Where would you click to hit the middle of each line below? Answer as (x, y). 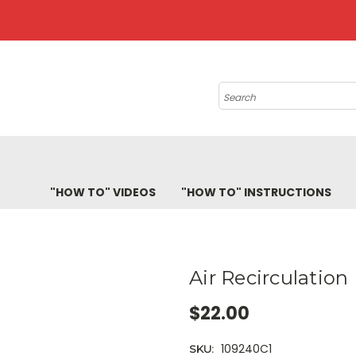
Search (238, 89)
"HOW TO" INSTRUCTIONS (256, 192)
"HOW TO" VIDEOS (103, 192)
